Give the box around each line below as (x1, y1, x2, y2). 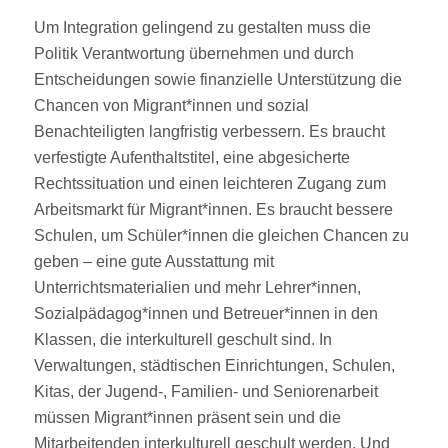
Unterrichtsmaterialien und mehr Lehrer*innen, (33, 278, 361, 296)
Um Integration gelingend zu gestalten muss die (33, 18, 371, 36)
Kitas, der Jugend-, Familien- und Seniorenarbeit (33, 382, 378, 400)
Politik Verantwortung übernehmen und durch (33, 44, 354, 62)
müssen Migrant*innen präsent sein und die (33, 408, 341, 426)
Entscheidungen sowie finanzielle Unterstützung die (33, 70, 402, 88)
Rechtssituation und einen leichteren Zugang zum (33, 174, 386, 192)
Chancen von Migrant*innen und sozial (33, 96, 309, 114)
